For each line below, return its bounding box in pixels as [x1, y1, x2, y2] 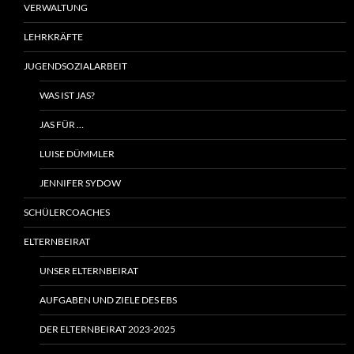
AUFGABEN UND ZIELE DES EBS [40, 294, 177, 307]
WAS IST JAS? [40, 89, 95, 102]
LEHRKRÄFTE [24, 31, 83, 43]
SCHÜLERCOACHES [24, 206, 110, 219]
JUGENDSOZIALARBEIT [24, 60, 127, 73]
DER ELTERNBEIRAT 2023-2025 [40, 323, 175, 336]
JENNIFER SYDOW [40, 177, 121, 190]
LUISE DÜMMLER [40, 148, 115, 160]
